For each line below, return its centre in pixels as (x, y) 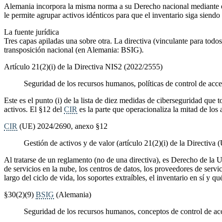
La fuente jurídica (31, 32)
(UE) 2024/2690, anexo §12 (62, 126)
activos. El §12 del (34, 109)
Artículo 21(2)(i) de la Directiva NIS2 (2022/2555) (83, 66)
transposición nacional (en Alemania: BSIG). (74, 50)
